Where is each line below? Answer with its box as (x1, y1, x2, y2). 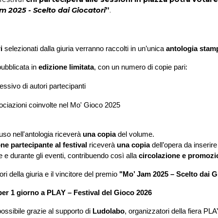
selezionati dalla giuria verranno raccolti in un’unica (2, 45, 166, 53)
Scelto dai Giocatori (33, 5, 106, 15)
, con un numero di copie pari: (94, 63, 188, 72)
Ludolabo (92, 207, 125, 216)
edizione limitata (38, 63, 94, 72)
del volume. (116, 130, 155, 139)
